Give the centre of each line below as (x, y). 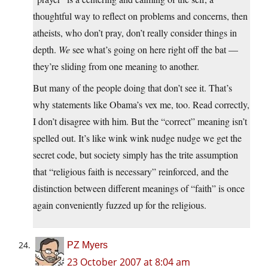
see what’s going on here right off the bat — (154, 50)
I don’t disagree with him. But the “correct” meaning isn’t (140, 121)
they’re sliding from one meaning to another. (116, 66)
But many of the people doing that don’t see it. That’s (133, 88)
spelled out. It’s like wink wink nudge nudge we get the (137, 138)
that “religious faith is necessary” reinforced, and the (131, 172)
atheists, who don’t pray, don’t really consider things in (135, 33)
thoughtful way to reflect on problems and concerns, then (140, 16)
